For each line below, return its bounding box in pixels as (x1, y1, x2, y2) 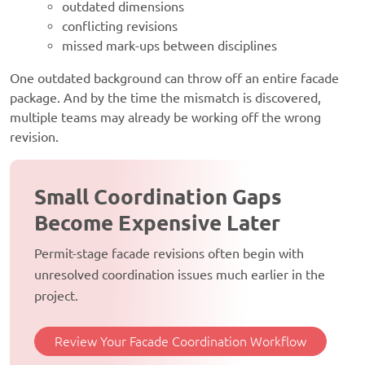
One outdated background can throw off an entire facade (10, 71, 339, 86)
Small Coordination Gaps (34, 185, 282, 209)
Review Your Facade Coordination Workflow (55, 334, 306, 350)
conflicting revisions (62, 19, 178, 34)
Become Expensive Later (34, 211, 280, 235)
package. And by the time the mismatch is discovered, (10, 90, 321, 106)
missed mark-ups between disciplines (62, 38, 277, 54)
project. (34, 288, 78, 304)
